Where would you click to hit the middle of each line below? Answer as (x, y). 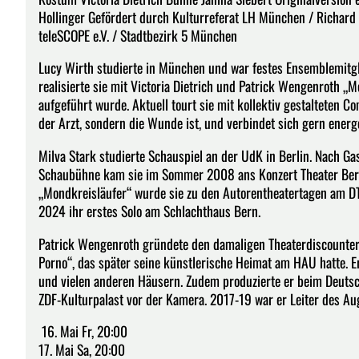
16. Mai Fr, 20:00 (83, 331)
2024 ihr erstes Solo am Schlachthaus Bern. (149, 210)
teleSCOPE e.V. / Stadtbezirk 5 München (138, 35)
